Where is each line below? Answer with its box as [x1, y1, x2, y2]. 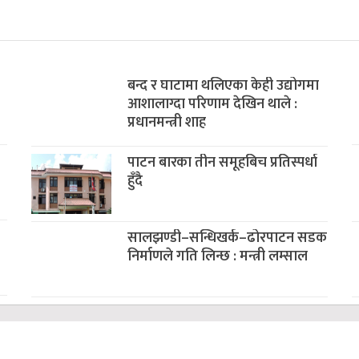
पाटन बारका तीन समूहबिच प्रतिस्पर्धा [127, 151, 318, 175]
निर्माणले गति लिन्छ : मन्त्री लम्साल [127, 244, 309, 268]
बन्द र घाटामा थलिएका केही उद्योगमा [127, 74, 320, 98]
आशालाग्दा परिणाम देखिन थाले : [127, 92, 298, 116]
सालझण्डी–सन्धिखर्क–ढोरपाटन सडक [127, 226, 328, 250]
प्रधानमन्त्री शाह [127, 111, 207, 135]
